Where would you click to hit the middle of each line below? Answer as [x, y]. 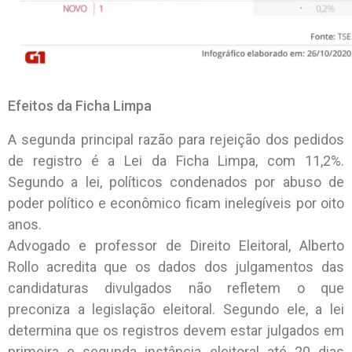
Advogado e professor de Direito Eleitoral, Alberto [176, 245]
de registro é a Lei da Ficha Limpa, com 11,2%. [176, 160]
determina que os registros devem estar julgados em [176, 330]
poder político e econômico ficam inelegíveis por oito [176, 203]
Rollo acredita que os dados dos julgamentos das [176, 266]
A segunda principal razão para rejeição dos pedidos [176, 139]
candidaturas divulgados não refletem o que [176, 288]
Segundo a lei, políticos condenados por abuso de [176, 181]
